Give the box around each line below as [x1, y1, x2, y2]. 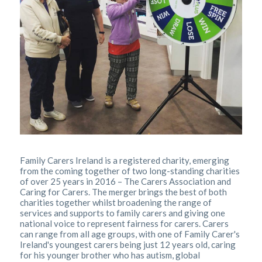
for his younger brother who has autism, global [20, 249, 200, 260]
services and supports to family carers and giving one [20, 207, 225, 218]
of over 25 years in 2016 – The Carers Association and [20, 175, 231, 187]
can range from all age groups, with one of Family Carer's [20, 228, 240, 239]
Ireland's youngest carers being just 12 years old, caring [20, 239, 236, 250]
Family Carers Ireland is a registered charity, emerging [20, 154, 229, 166]
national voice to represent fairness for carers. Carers [20, 218, 229, 229]
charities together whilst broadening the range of [20, 196, 212, 208]
